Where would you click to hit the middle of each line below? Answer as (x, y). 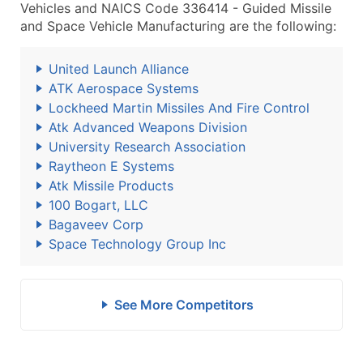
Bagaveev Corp (96, 224)
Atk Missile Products (111, 186)
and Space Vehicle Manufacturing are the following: (178, 26)
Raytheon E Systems (111, 166)
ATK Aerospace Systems (124, 88)
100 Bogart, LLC (98, 205)
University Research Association (147, 147)
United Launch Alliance (119, 69)
